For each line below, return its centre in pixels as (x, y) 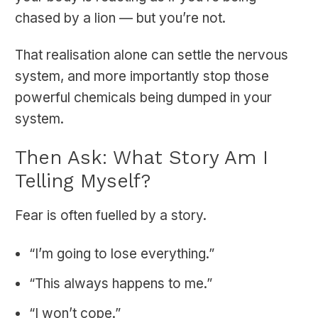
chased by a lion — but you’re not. (120, 18)
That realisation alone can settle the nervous (152, 55)
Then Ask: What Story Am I (142, 158)
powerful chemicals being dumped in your (143, 98)
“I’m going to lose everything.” (122, 254)
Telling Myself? (83, 181)
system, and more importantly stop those (142, 77)
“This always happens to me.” (121, 284)
